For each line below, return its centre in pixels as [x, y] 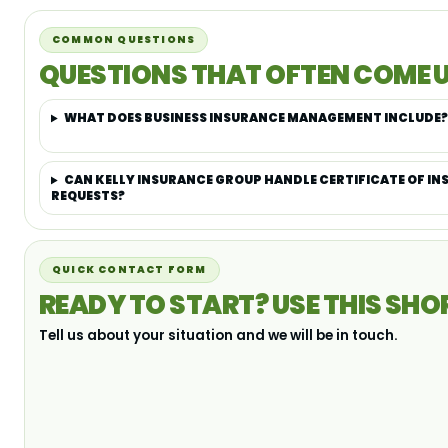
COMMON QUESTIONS [124, 40]
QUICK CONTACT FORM [129, 270]
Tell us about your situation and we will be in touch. [218, 336]
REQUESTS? [88, 196]
